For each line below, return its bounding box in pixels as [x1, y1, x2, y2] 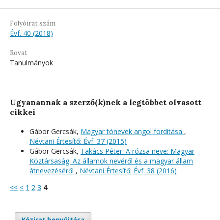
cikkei [10, 107, 35, 117]
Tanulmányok [10, 57, 53, 67]
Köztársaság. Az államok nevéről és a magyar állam [29, 156, 193, 165]
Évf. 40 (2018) [10, 28, 53, 38]
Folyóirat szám [10, 19, 55, 27]
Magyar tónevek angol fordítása [81, 126, 184, 136]
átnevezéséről [29, 165, 76, 175]
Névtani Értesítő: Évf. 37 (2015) [29, 136, 127, 146]
